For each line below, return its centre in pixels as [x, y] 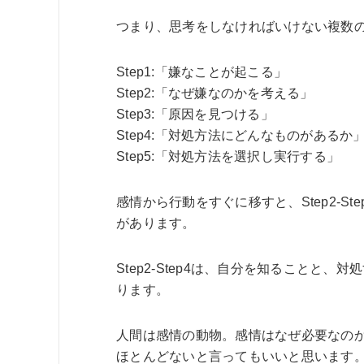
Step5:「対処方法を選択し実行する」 [228, 156]
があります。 [156, 223]
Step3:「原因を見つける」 [195, 114]
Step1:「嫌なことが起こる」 [202, 72]
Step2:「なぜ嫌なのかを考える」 [215, 93]
